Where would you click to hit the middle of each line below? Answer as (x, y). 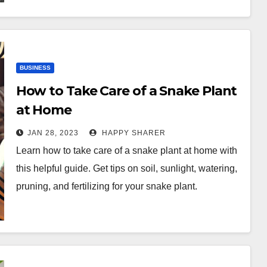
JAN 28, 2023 (53, 133)
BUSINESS (35, 67)
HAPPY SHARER (132, 133)
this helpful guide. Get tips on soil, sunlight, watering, (126, 168)
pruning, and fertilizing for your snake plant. (106, 186)
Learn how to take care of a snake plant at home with (126, 150)
